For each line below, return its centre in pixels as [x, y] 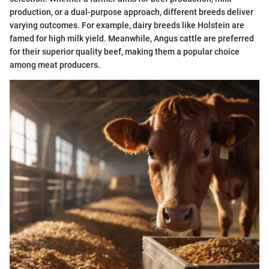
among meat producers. [55, 65]
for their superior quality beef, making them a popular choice [125, 51]
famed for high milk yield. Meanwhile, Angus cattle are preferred [132, 38]
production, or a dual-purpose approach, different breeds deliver [131, 12]
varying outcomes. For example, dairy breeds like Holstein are [127, 25]
